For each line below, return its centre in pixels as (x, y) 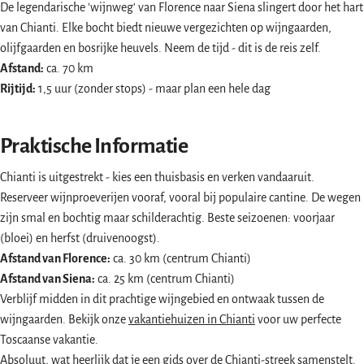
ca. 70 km (69, 69)
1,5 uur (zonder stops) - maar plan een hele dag (153, 89)
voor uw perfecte (298, 320)
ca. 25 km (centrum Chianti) (165, 279)
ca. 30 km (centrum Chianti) (181, 259)
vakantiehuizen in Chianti (192, 320)
